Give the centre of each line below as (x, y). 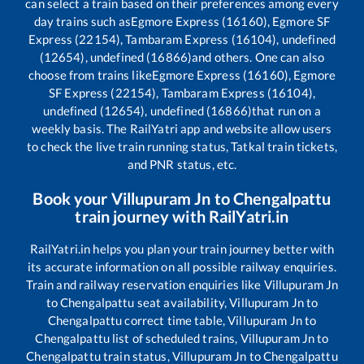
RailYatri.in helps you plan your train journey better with (182, 249)
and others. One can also (258, 57)
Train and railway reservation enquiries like (145, 285)
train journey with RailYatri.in (182, 217)
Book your (72, 199)
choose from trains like (91, 75)
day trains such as (82, 22)
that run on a (286, 111)
